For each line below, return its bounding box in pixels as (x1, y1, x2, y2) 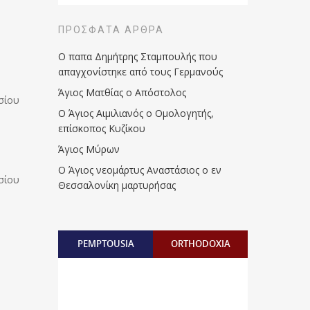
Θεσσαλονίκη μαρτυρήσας (58, 179, 176, 192)
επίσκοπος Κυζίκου (58, 122, 146, 135)
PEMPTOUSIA (77, 237, 134, 250)
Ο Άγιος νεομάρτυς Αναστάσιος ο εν (58, 163, 222, 176)
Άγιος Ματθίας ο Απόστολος (58, 86, 187, 99)
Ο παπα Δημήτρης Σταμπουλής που (58, 50, 218, 63)
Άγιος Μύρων (58, 143, 120, 156)
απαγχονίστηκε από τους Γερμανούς (58, 65, 224, 78)
